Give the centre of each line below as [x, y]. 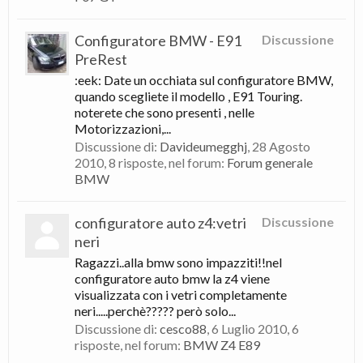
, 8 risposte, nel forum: [165, 162]
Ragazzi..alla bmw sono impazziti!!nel [178, 262]
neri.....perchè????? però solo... [155, 311]
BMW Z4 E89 [222, 345]
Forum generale [270, 162]
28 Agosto [281, 146]
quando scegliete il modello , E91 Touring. [188, 96]
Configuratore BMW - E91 [158, 41]
